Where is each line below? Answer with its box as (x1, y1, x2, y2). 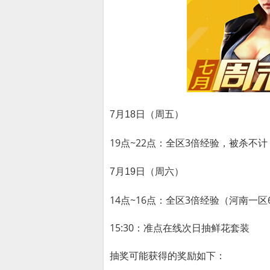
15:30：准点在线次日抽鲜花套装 (110, 221, 250, 234)
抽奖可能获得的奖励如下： (110, 248, 225, 262)
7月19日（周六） (110, 166, 184, 177)
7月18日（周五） (110, 108, 184, 119)
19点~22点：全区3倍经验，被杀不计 (110, 136, 268, 150)
